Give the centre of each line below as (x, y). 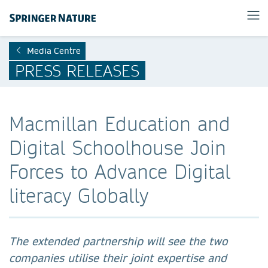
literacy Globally (79, 195)
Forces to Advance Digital (120, 171)
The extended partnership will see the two (118, 241)
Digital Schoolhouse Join (118, 147)
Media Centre (54, 51)
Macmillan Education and (120, 124)
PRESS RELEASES (77, 70)
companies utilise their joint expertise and (118, 258)
